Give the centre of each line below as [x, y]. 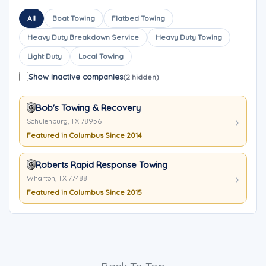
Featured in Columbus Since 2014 [84, 135]
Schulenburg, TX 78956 [64, 121]
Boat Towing [74, 18]
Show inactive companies [76, 77]
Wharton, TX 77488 [57, 178]
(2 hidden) [141, 77]
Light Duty [45, 56]
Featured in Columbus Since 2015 [84, 192]
